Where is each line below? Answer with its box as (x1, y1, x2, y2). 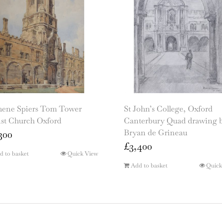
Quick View (67, 150, 98, 158)
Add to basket (131, 162, 167, 170)
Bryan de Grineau (124, 127, 187, 138)
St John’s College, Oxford (124, 104, 213, 114)
